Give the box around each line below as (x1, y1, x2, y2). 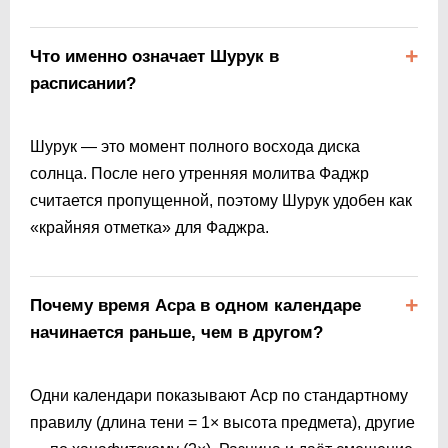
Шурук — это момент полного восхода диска (30, 137, 360, 155)
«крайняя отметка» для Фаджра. (30, 218, 269, 236)
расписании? (30, 73, 136, 93)
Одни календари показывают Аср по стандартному (30, 386, 408, 404)
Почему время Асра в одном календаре (30, 295, 361, 315)
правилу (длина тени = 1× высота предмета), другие (30, 413, 415, 431)
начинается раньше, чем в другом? (30, 322, 323, 342)
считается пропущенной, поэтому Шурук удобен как (30, 191, 412, 209)
